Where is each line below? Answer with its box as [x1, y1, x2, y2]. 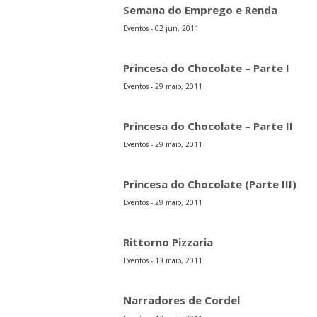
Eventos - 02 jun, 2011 [123, 23, 200, 33]
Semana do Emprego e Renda [123, 2, 278, 17]
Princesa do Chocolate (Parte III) [123, 176, 297, 191]
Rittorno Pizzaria [123, 234, 214, 249]
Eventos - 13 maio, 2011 [123, 255, 203, 265]
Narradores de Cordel [123, 292, 241, 307]
